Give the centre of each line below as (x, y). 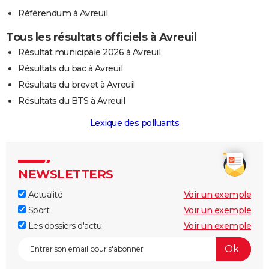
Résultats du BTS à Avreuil (71, 101)
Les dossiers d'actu (64, 225)
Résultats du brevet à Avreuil (77, 84)
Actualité (44, 194)
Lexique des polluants (134, 123)
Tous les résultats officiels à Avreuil (101, 37)
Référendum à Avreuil (63, 13)
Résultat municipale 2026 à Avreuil (89, 52)
